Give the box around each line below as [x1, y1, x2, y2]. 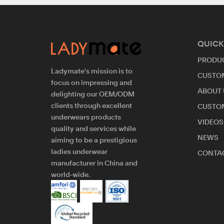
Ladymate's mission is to [51, 67, 132, 75]
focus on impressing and [51, 79, 132, 86]
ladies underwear [51, 148, 107, 155]
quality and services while [51, 125, 136, 132]
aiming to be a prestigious [51, 136, 137, 144]
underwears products [51, 113, 121, 121]
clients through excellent [51, 102, 132, 109]
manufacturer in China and [51, 159, 137, 167]
